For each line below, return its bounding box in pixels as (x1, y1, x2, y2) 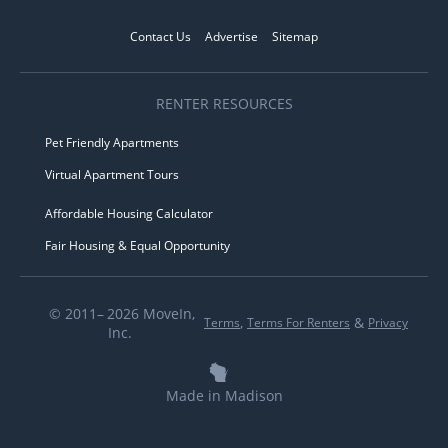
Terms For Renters (247, 314, 350, 332)
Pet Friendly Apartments (45, 133, 179, 151)
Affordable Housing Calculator (45, 204, 213, 222)
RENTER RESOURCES (155, 93, 293, 113)
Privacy (368, 314, 408, 332)
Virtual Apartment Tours (45, 165, 179, 183)
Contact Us (130, 27, 191, 45)
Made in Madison (165, 385, 283, 405)
